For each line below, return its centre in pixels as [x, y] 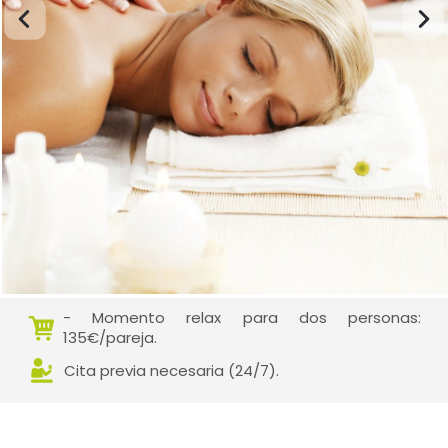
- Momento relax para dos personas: [242, 317]
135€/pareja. [109, 337]
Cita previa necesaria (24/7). [171, 370]
